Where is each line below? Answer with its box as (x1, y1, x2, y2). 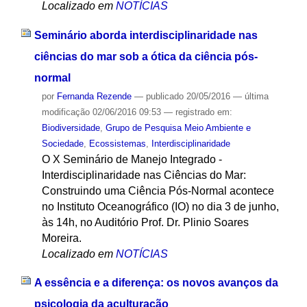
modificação (41, 106, 90, 117)
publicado (145, 90, 184, 101)
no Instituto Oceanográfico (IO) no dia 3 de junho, (41, 200, 279, 212)
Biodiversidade (41, 122, 100, 133)
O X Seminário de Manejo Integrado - (41, 153, 222, 165)
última (244, 90, 269, 101)
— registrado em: (163, 106, 232, 117)
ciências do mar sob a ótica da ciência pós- (34, 50, 258, 62)
